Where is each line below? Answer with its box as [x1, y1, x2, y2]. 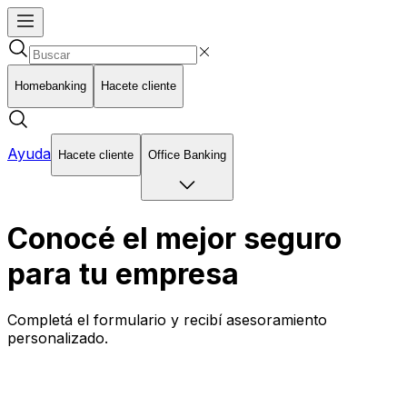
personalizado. [7, 329, 108, 348]
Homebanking [15, 79, 86, 94]
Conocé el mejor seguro [7, 220, 342, 256]
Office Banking [148, 147, 226, 162]
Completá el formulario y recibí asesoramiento [7, 311, 327, 330]
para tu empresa [7, 255, 239, 292]
